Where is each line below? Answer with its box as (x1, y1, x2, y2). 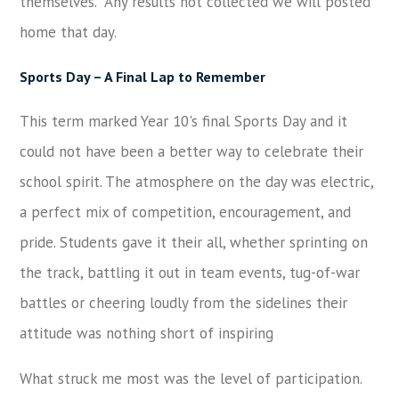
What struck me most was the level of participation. (20, 369, 362, 388)
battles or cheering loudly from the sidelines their (20, 293, 348, 313)
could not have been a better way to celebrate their (20, 142, 364, 161)
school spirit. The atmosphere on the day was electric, (20, 172, 374, 191)
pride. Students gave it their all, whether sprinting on (20, 232, 369, 252)
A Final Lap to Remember (102, 68, 266, 85)
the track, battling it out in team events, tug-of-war (20, 263, 361, 282)
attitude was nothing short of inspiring (20, 323, 274, 343)
